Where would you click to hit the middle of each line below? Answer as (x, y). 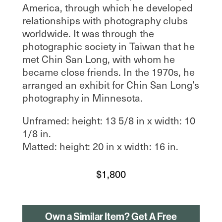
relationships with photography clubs (105, 21)
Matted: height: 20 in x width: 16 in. (100, 146)
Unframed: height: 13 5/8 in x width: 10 (109, 121)
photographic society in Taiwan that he (108, 46)
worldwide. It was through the (88, 33)
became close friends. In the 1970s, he (108, 72)
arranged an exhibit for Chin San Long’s (111, 85)
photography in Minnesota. (82, 98)
